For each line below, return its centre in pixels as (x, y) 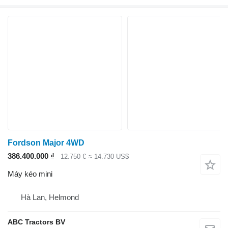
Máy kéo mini (30, 174)
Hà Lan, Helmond (50, 197)
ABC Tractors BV (36, 222)
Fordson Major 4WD (46, 143)
